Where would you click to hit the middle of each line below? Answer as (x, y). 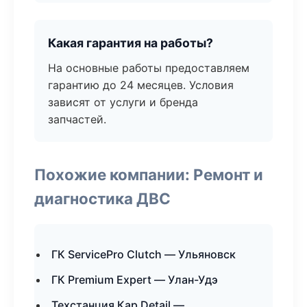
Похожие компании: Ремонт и (149, 174)
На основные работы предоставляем (149, 68)
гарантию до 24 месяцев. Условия (141, 85)
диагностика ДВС (102, 198)
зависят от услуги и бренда (123, 102)
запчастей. (77, 119)
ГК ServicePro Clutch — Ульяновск (144, 254)
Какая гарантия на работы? (131, 43)
